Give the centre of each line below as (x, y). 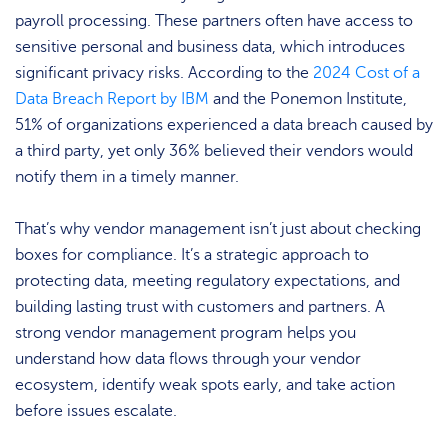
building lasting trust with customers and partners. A (200, 306)
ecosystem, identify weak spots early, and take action (205, 384)
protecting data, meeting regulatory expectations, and (207, 280)
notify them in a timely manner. (127, 176)
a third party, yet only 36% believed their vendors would (214, 150)
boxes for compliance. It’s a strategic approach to (192, 254)
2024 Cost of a (366, 72)
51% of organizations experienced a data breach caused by (224, 124)
